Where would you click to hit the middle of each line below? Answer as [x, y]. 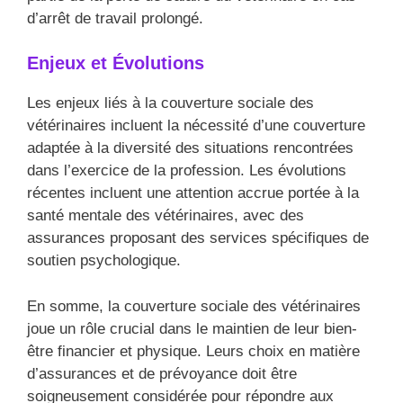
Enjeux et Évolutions [116, 63]
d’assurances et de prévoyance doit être [162, 373]
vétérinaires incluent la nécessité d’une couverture [196, 126]
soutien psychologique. [104, 261]
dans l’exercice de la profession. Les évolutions [187, 171]
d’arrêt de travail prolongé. [115, 18]
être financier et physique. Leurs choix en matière [193, 351]
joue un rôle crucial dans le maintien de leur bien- [192, 328]
